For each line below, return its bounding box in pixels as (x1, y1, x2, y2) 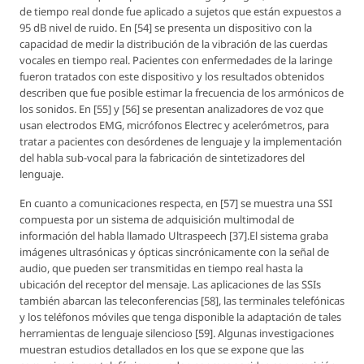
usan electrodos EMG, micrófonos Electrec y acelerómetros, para (19, 117, 329, 132)
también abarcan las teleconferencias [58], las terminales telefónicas (19, 292, 344, 308)
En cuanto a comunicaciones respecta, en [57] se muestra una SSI (19, 195, 332, 210)
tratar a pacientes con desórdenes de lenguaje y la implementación (19, 133, 342, 149)
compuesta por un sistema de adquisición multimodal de (19, 211, 294, 227)
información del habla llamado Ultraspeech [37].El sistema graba (19, 227, 328, 243)
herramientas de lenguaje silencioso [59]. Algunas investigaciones (19, 325, 334, 340)
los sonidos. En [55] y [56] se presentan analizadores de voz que (19, 101, 323, 116)
